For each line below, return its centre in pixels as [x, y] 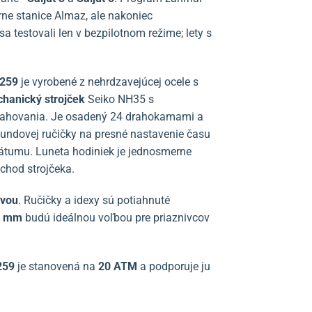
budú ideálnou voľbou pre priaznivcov [116, 217]
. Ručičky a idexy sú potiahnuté [94, 200]
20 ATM [118, 266]
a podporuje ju [174, 266]
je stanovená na [56, 266]
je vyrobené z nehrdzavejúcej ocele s [110, 81]
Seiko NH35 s [121, 99]
